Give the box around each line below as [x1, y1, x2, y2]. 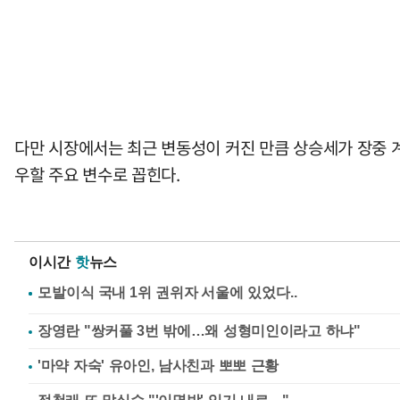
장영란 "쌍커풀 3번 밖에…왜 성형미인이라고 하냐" [37, 323, 361, 338]
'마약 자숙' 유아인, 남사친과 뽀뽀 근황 [37, 358, 279, 373]
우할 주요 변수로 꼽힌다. [14, 162, 180, 187]
